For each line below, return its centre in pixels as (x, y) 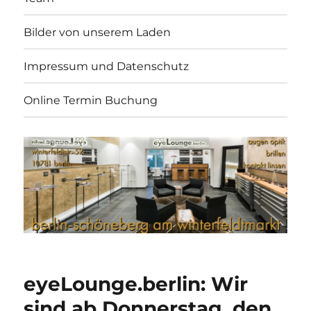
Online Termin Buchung (91, 100)
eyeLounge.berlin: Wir (136, 284)
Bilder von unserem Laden (98, 32)
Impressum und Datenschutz (107, 66)
